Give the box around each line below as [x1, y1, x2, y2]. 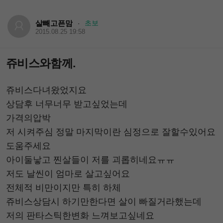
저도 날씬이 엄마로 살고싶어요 [6, 168, 130, 179]
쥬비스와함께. [6, 57, 76, 70]
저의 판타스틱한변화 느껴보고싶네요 [6, 210, 154, 221]
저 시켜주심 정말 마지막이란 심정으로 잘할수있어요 [6, 126, 216, 137]
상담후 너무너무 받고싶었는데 [6, 99, 127, 109]
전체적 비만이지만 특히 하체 [6, 182, 121, 193]
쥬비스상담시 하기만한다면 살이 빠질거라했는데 [6, 196, 202, 207]
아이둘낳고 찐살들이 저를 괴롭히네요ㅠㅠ [6, 154, 175, 165]
